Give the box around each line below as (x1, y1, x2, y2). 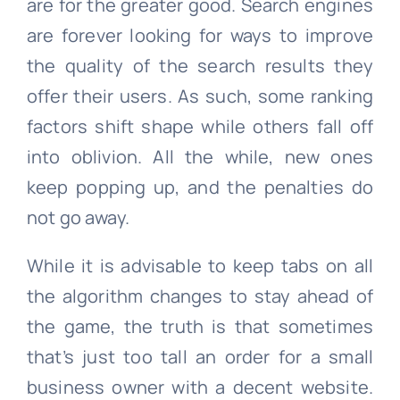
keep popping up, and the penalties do (26, 174, 374, 199)
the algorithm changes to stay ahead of (26, 283, 374, 308)
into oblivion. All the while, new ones (26, 144, 374, 169)
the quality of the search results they (26, 53, 374, 78)
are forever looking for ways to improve (26, 22, 374, 47)
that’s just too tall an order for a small (26, 344, 374, 369)
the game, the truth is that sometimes (26, 313, 374, 338)
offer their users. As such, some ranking (26, 83, 374, 108)
